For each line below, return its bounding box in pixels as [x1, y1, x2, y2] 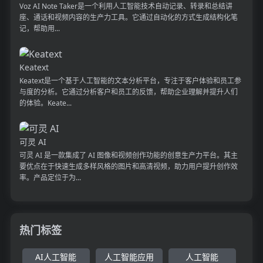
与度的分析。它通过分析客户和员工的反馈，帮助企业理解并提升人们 [19, 86, 238, 97]
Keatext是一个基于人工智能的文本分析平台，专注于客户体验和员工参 [19, 75, 241, 86]
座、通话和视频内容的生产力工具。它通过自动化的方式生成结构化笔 [19, 12, 238, 22]
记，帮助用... [19, 23, 60, 33]
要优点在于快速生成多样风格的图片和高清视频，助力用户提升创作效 [19, 161, 238, 171]
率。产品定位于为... [19, 172, 81, 183]
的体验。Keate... [19, 97, 72, 108]
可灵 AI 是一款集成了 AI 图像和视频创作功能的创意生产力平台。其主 [19, 150, 238, 160]
